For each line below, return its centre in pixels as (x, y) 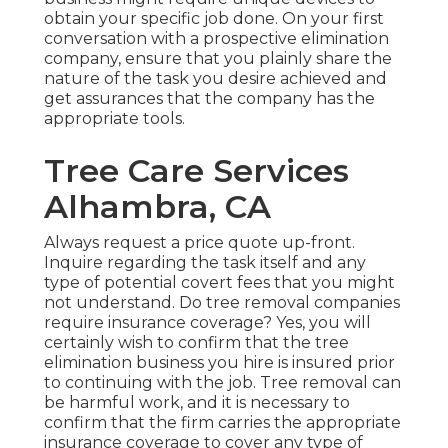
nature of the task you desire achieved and (215, 79)
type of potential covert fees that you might (219, 283)
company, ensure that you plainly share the (218, 59)
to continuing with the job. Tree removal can (222, 383)
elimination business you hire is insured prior (219, 363)
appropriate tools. (114, 119)
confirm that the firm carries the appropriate (222, 423)
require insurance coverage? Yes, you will (207, 323)
